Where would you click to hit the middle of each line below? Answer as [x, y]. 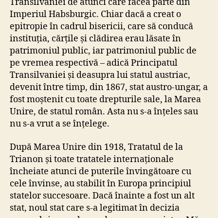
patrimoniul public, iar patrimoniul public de [103, 51]
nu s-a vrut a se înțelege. [60, 124]
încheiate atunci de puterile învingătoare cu [100, 171]
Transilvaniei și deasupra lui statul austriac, [100, 75]
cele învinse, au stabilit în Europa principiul [100, 183]
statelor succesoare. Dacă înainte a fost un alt [102, 196]
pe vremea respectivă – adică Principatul [94, 63]
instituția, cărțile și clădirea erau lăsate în [95, 39]
